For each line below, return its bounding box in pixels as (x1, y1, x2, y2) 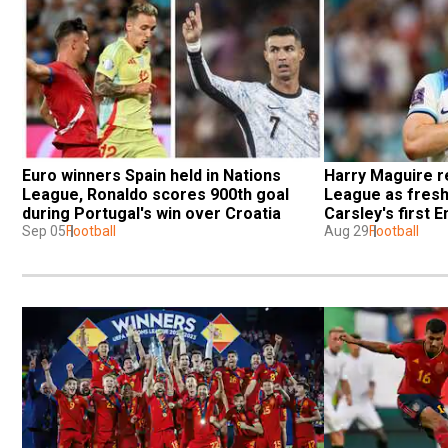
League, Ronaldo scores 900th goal (22, 184, 289, 204)
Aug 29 (324, 222, 369, 239)
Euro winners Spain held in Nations (22, 165, 281, 185)
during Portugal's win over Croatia (22, 203, 281, 223)
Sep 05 (22, 222, 66, 239)
